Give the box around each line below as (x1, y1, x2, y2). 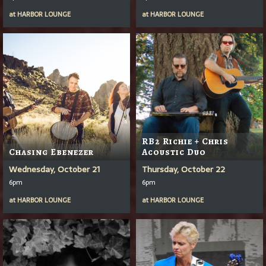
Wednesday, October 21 (9, 162, 100, 176)
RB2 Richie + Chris (142, 135, 229, 147)
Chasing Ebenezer (9, 145, 94, 158)
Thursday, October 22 (142, 162, 225, 176)
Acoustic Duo (142, 145, 206, 158)
